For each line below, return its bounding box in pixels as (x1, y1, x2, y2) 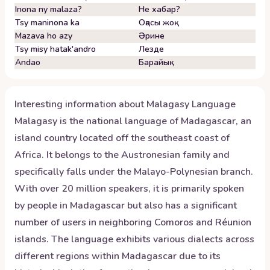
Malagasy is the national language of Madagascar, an (14, 115, 251, 128)
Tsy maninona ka (15, 17, 80, 28)
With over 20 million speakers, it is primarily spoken (14, 182, 244, 195)
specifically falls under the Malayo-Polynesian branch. (14, 165, 253, 178)
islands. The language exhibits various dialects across (14, 233, 254, 246)
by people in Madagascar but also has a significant (14, 199, 237, 212)
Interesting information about (14, 98, 146, 111)
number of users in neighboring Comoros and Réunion (14, 216, 251, 229)
